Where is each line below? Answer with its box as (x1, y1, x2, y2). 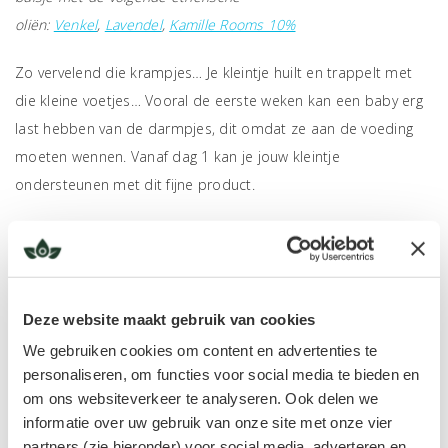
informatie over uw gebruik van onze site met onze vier (23, 413, 393, 431)
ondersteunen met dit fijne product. (15, 175, 255, 194)
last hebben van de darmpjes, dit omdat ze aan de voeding (15, 119, 413, 138)
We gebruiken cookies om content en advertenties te (23, 341, 378, 359)
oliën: (15, 15, 54, 34)
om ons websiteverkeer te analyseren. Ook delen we (23, 389, 379, 407)
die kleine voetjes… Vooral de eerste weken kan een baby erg (15, 91, 423, 110)
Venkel (53, 15, 98, 34)
